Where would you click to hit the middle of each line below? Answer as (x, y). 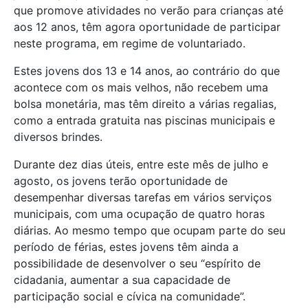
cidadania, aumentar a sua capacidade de (122, 279)
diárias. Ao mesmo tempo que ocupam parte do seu (150, 230)
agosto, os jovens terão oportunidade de (121, 180)
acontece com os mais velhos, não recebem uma (141, 87)
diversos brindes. (58, 136)
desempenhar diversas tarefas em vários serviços (143, 197)
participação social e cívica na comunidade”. (130, 296)
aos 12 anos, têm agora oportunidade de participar (147, 26)
